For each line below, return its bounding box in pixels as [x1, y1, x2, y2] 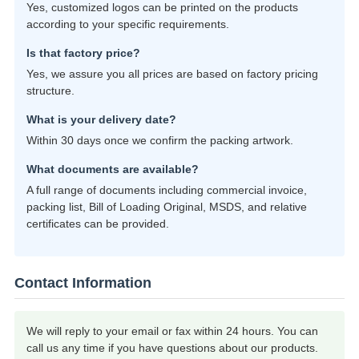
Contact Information [14, 275, 151, 292]
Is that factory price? [26, 46, 140, 60]
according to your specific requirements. [26, 18, 229, 31]
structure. [26, 84, 75, 98]
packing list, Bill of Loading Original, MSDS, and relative [26, 200, 307, 214]
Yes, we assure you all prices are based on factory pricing [26, 67, 318, 81]
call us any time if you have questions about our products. [26, 341, 318, 355]
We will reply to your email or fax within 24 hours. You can [26, 325, 318, 338]
